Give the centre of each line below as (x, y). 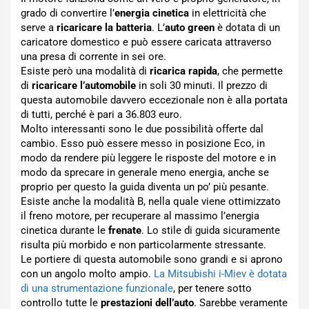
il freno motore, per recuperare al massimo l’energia (140, 216)
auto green (190, 28)
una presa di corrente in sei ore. (93, 57)
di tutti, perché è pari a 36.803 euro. (101, 114)
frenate (125, 230)
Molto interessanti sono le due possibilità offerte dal (142, 129)
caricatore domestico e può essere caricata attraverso (146, 42)
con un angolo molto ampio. (87, 274)
